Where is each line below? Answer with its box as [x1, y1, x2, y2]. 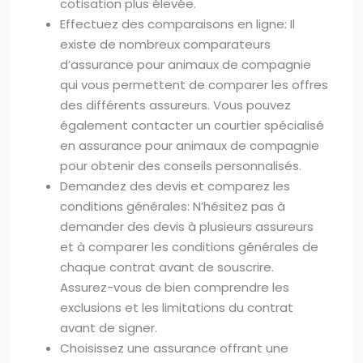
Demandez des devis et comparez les [60, 177, 290, 194]
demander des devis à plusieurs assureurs [60, 217, 314, 235]
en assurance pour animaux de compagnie [60, 136, 319, 154]
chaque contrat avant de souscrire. [60, 258, 274, 275]
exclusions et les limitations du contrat [60, 298, 293, 316]
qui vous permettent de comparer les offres [60, 75, 328, 93]
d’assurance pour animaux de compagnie [60, 55, 311, 73]
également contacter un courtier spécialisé [60, 116, 324, 134]
